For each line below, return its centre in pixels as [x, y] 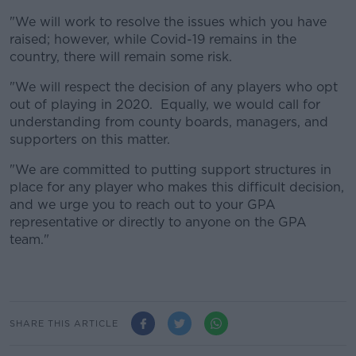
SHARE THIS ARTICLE [64, 323]
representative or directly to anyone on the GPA [158, 222]
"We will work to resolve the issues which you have [168, 22]
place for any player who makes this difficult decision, [177, 188]
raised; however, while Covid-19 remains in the [153, 40]
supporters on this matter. [90, 140]
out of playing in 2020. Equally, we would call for [165, 105]
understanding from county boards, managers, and [169, 122]
